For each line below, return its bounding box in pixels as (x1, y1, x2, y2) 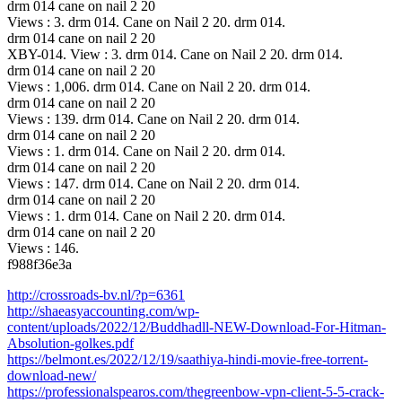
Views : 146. (7, 240, 79, 256)
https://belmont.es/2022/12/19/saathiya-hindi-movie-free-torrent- (7, 351, 368, 367)
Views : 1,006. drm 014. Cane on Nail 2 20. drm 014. (7, 78, 310, 94)
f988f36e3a (7, 256, 72, 272)
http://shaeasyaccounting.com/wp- (7, 302, 199, 319)
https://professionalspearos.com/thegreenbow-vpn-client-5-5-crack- (7, 383, 384, 399)
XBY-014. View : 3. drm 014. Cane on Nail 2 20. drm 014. (7, 46, 343, 62)
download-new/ (7, 367, 96, 383)
